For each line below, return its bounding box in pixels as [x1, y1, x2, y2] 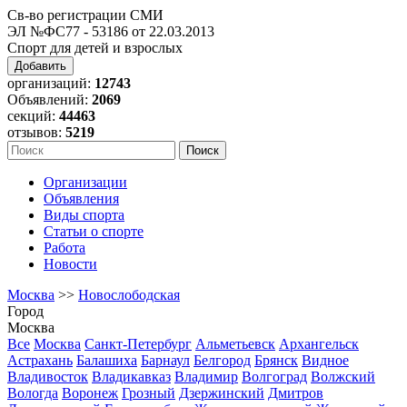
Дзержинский [179, 385, 264, 401]
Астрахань [7, 352, 73, 368]
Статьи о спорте [44, 223, 144, 239]
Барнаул [141, 352, 190, 368]
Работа [44, 240, 85, 255]
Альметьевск [195, 336, 275, 352]
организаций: [7, 75, 94, 91]
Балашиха [76, 352, 137, 368]
